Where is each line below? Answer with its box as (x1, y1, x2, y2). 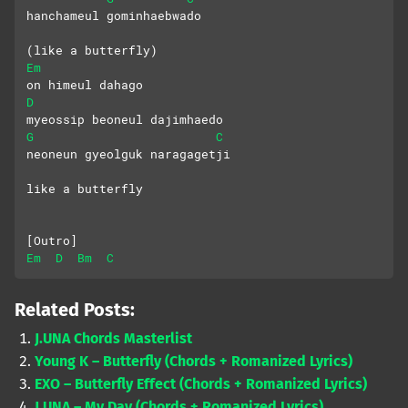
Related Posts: (15, 299, 135, 321)
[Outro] (26, 232, 77, 250)
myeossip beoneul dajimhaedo (26, 111, 223, 128)
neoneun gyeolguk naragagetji (26, 146, 230, 163)
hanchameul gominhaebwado (26, 7, 201, 25)
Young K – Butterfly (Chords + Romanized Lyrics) (35, 352, 353, 371)
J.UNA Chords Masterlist (35, 330, 193, 348)
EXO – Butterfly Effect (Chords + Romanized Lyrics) (35, 375, 368, 393)
